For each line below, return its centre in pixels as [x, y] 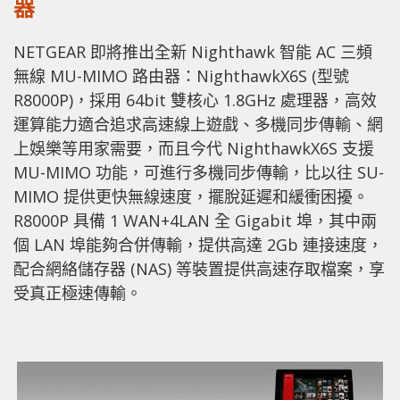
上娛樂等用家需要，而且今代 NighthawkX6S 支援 [194, 149]
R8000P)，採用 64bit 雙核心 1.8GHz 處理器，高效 [195, 100]
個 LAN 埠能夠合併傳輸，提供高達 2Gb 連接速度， [198, 245]
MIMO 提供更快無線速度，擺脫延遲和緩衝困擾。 [191, 197]
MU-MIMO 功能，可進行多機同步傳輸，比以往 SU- [199, 173]
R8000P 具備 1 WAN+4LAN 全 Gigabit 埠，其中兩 [195, 221]
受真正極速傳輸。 [78, 293]
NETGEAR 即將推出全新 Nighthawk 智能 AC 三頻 [193, 52]
